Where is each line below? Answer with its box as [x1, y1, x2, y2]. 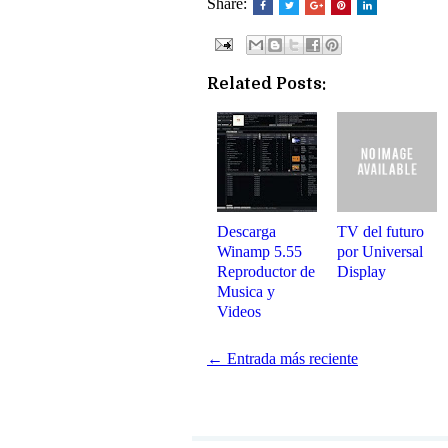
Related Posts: [207, 75, 326, 93]
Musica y [217, 283, 275, 300]
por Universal [337, 243, 423, 260]
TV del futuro [337, 223, 424, 240]
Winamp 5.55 [217, 243, 302, 260]
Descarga [217, 223, 276, 240]
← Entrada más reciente [207, 350, 358, 367]
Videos [217, 303, 261, 320]
